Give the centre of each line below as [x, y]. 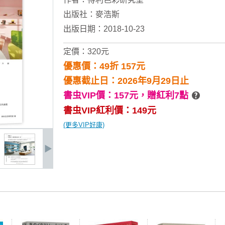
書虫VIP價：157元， [105, 95]
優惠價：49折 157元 [104, 66]
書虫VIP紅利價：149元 [110, 110]
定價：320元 [86, 51]
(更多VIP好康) [84, 125]
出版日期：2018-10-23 [104, 29]
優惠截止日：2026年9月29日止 [126, 81]
